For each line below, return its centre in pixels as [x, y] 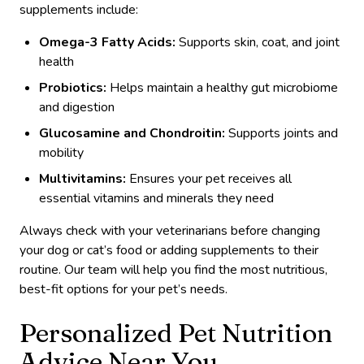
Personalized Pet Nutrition [176, 332]
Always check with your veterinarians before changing [170, 230]
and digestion [77, 107]
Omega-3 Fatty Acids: [107, 42]
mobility [61, 152]
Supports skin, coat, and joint [258, 42]
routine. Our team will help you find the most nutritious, [173, 269]
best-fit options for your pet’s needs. [123, 289]
